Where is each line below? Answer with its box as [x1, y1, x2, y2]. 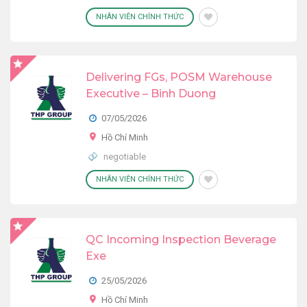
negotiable [101, 151, 146, 162]
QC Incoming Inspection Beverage [86, 233, 276, 246]
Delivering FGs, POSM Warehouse [86, 71, 272, 84]
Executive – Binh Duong [86, 87, 216, 100]
